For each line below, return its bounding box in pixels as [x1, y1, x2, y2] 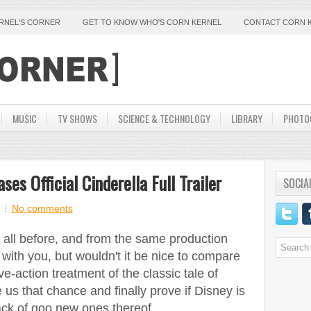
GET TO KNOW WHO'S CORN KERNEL [82, 18, 221, 26]
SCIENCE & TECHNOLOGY [117, 111, 210, 126]
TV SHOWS [57, 111, 97, 126]
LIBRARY [230, 111, 262, 126]
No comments [11, 203, 73, 214]
